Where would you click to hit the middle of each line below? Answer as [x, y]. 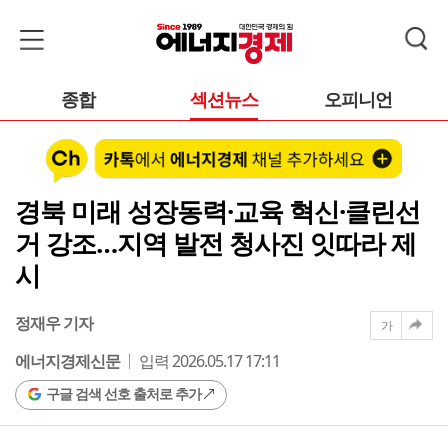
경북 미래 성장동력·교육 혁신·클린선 [217, 210]
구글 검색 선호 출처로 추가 [123, 393]
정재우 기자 [54, 322]
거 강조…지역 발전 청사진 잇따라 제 [215, 242]
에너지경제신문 [67, 360]
